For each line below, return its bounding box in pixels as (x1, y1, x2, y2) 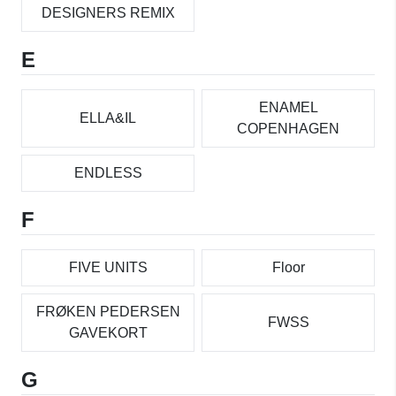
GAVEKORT (68, 324, 148, 340)
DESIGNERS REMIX (41, 4, 175, 20)
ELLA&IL (80, 110, 136, 126)
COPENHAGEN (237, 120, 339, 136)
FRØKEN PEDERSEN (35, 303, 180, 319)
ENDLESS (73, 164, 142, 180)
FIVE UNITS (68, 259, 148, 275)
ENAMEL (258, 99, 318, 115)
